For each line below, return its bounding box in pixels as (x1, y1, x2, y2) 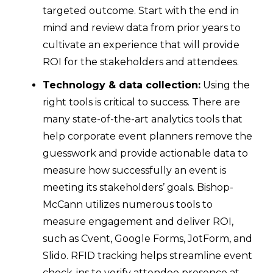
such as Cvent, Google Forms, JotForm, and (43, 233, 252, 245)
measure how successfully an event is (43, 165, 226, 177)
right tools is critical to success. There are (43, 96, 240, 108)
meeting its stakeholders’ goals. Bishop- (43, 182, 233, 194)
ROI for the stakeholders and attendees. (43, 56, 239, 68)
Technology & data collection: (43, 79, 200, 91)
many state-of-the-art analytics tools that (43, 113, 243, 126)
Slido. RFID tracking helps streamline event (43, 250, 252, 262)
